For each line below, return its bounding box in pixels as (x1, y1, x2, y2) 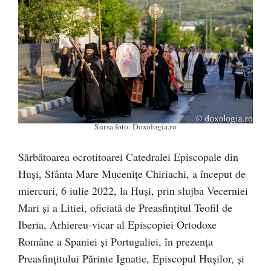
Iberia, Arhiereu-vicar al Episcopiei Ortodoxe (18, 217, 217, 232)
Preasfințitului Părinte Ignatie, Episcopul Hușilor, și (18, 251, 244, 266)
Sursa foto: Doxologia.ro (94, 121, 177, 132)
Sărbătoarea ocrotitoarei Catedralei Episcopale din (18, 149, 238, 165)
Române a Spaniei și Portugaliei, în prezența (18, 234, 213, 249)
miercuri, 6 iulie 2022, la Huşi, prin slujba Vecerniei (18, 183, 248, 198)
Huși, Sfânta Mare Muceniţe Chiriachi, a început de (18, 166, 246, 181)
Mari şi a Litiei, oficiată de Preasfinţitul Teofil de (18, 200, 232, 215)
